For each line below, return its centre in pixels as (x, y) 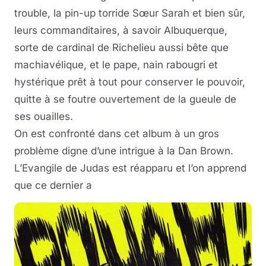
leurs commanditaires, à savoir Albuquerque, (121, 31)
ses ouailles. (44, 117)
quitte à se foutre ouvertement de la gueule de (125, 99)
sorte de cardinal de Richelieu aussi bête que (121, 48)
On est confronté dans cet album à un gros (117, 134)
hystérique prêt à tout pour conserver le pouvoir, (130, 82)
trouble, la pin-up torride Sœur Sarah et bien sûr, (130, 13)
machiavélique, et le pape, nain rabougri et (116, 65)
